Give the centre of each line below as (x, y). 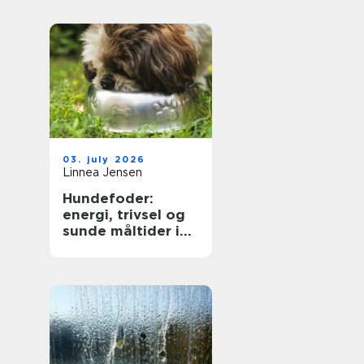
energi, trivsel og (124, 214)
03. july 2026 (104, 159)
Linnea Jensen (102, 172)
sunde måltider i (121, 231)
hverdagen (101, 247)
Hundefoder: (108, 198)
